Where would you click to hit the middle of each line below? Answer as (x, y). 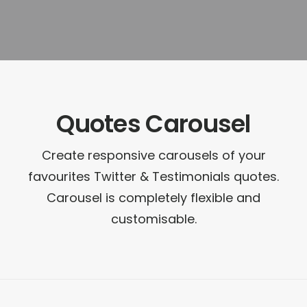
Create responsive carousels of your (153, 155)
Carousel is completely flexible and (153, 198)
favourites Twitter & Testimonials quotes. (153, 176)
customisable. (153, 219)
